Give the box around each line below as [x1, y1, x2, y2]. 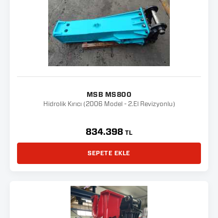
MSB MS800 [86, 91, 132, 98]
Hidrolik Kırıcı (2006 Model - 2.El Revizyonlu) [43, 101, 175, 108]
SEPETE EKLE [88, 150, 130, 156]
